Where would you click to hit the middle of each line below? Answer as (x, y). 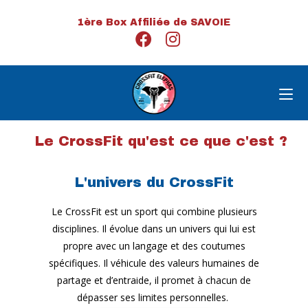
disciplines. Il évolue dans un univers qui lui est (154, 229)
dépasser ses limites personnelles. (154, 297)
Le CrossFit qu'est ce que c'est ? (161, 141)
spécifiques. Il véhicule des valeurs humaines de (154, 263)
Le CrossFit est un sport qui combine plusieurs (154, 211)
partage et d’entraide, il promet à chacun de (154, 280)
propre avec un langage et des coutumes (154, 246)
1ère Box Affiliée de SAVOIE (154, 22)
